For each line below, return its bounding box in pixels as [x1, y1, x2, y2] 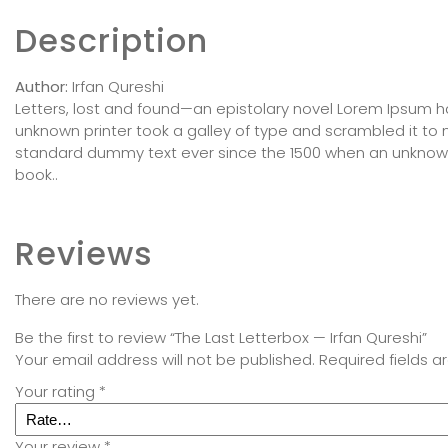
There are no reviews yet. [15, 289, 199, 311]
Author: [15, 76, 68, 98]
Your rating [15, 381, 99, 403]
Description [15, 18, 208, 64]
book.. [15, 164, 58, 186]
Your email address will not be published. [15, 349, 315, 371]
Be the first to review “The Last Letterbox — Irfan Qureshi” [15, 327, 427, 349]
